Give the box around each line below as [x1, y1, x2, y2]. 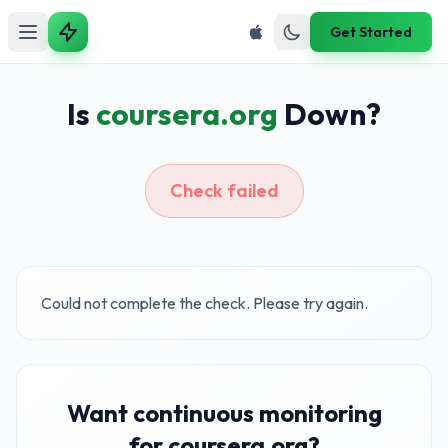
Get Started [330, 22, 412, 41]
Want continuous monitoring [66, 398, 382, 428]
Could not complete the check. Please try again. [41, 293, 368, 313]
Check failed [169, 179, 279, 202]
